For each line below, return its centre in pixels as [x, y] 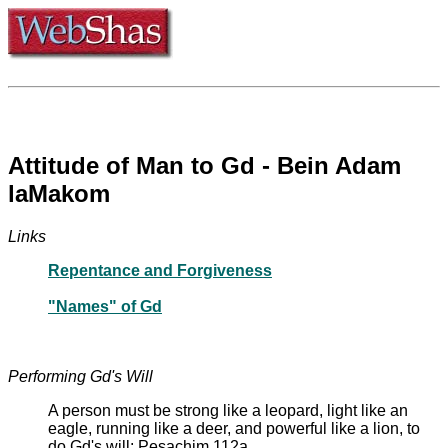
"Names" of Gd [105, 306]
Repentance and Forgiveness [160, 270]
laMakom [59, 193]
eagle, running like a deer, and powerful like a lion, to [234, 428]
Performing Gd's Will [80, 376]
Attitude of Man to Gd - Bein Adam [204, 165]
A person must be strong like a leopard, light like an [228, 410]
